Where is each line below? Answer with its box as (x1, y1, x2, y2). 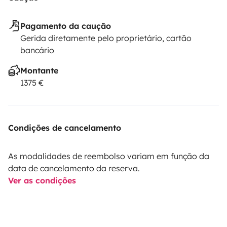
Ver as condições (8, 175, 76, 185)
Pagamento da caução (20, 21, 111, 31)
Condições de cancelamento (8, 123, 121, 133)
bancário (20, 45, 54, 55)
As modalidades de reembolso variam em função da (8, 151, 209, 161)
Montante (20, 65, 58, 75)
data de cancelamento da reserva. (8, 163, 140, 173)
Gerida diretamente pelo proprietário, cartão (20, 33, 192, 43)
